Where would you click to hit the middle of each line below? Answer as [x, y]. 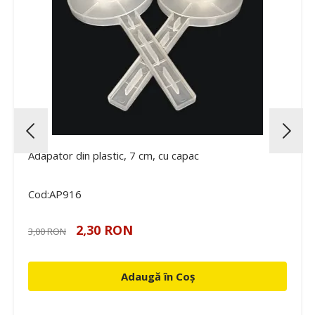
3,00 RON [47, 231]
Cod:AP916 [55, 194]
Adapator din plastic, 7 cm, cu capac [114, 155]
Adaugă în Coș [157, 276]
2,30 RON [104, 230]
